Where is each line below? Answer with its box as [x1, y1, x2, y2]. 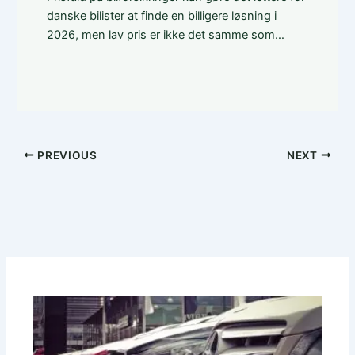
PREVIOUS [34, 148, 97, 162]
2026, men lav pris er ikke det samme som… [46, 28, 284, 43]
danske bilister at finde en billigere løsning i [46, 9, 277, 24]
